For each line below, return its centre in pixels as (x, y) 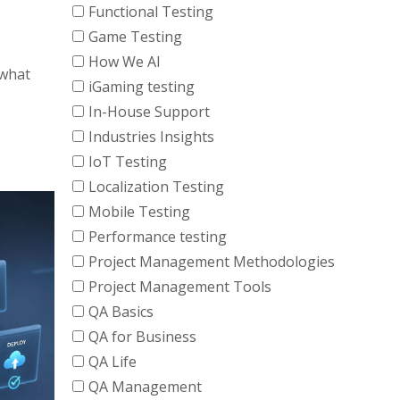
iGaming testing (142, 87)
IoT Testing (128, 162)
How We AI (125, 62)
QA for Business (142, 337)
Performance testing (158, 237)
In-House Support (149, 112)
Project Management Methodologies (212, 262)
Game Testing (135, 37)
